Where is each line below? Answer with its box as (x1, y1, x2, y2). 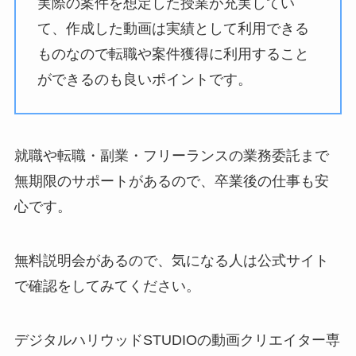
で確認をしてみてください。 (14, 278, 200, 295)
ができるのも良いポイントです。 (37, 71, 252, 87)
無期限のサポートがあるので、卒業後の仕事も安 (14, 173, 329, 190)
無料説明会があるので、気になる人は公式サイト (14, 253, 329, 269)
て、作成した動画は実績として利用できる (37, 20, 309, 37)
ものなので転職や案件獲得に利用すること (37, 45, 309, 62)
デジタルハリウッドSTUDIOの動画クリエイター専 (14, 331, 340, 348)
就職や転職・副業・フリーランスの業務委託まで (14, 148, 329, 164)
